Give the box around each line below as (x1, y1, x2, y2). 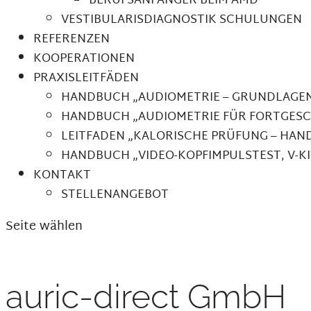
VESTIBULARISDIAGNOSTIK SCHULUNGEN (61, 9, 302, 31)
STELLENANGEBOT (61, 184, 169, 205)
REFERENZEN (33, 28, 110, 50)
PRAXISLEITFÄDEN (33, 67, 139, 89)
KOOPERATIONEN (33, 48, 135, 69)
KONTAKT (33, 165, 91, 186)
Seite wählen (6, 215, 83, 238)
